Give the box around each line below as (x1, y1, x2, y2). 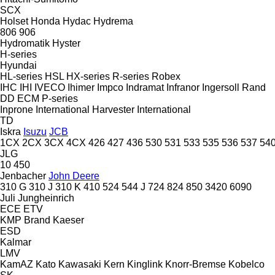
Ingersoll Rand (202, 82, 266, 93)
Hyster (52, 37, 80, 48)
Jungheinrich (18, 192, 74, 203)
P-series (42, 93, 78, 104)
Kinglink (127, 258, 163, 269)
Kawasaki (58, 258, 101, 269)
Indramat (126, 82, 164, 93)
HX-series (66, 71, 110, 82)
